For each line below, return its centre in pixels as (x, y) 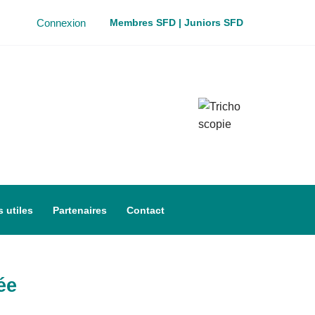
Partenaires (79, 210)
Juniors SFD (214, 22)
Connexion (61, 22)
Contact (145, 210)
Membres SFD (143, 22)
